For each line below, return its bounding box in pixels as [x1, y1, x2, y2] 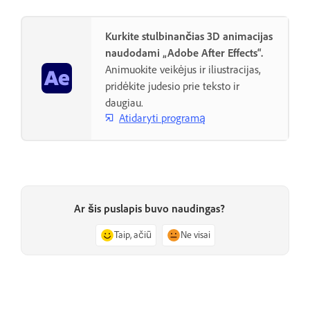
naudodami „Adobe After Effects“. [105, 46, 263, 60]
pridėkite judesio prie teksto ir [105, 79, 239, 93]
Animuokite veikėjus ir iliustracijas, [105, 62, 261, 76]
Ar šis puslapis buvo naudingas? [74, 202, 225, 216]
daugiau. [105, 95, 143, 109]
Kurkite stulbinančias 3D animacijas [105, 29, 273, 43]
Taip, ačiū [113, 229, 152, 241]
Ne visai [180, 229, 210, 241]
